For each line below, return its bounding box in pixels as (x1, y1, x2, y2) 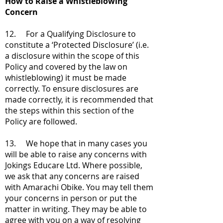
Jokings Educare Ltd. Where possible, (5, 160, 142, 171)
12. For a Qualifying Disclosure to (5, 28, 136, 39)
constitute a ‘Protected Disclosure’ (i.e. (5, 39, 149, 50)
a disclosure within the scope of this (5, 50, 139, 61)
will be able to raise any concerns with (5, 149, 147, 160)
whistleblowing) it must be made (5, 72, 126, 83)
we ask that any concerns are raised (5, 171, 139, 182)
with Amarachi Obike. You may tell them (5, 182, 153, 193)
